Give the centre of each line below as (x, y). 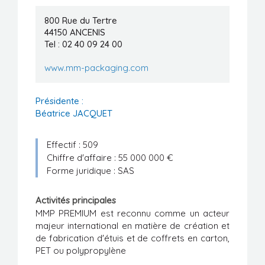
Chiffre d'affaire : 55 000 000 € (110, 158)
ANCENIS (88, 33)
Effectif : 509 (72, 145)
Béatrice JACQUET (74, 114)
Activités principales (76, 201)
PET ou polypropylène (81, 251)
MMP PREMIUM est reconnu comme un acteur (132, 214)
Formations (38, 34)
